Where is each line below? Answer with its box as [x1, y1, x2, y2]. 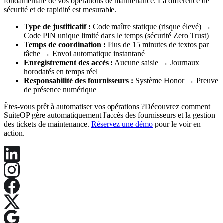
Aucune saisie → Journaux [113, 58, 199, 67]
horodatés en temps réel [24, 67, 98, 76]
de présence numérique [24, 85, 96, 94]
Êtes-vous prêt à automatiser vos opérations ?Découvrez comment [4, 102, 210, 111]
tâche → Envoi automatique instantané [24, 49, 145, 58]
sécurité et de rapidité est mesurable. [4, 5, 116, 14]
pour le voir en [153, 119, 201, 128]
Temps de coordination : [24, 40, 106, 49]
